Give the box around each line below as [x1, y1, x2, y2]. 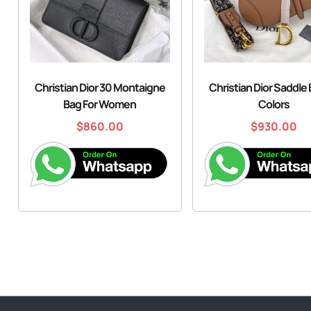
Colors [258, 96, 290, 112]
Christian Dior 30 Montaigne [34, 79, 165, 95]
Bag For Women [63, 96, 137, 112]
